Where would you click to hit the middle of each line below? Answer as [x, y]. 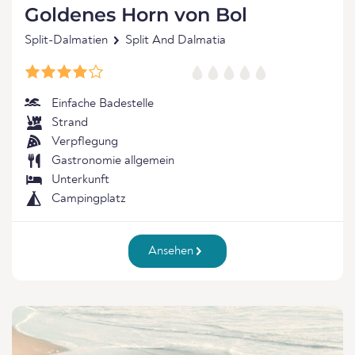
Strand [70, 123]
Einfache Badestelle [103, 104]
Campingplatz [89, 199]
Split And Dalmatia [176, 40]
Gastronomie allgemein [113, 161]
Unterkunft [80, 180]
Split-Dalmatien [66, 40]
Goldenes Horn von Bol [136, 15]
